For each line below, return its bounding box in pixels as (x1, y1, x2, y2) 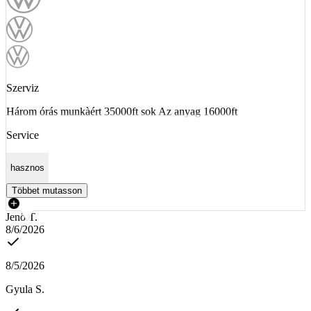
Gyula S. (6, 283, 44, 295)
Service (6, 128, 39, 141)
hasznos (10, 162, 44, 174)
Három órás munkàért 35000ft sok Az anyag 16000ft (6, 105, 237, 117)
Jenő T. (6, 210, 37, 223)
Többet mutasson (12, 185, 82, 196)
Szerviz (6, 81, 39, 94)
